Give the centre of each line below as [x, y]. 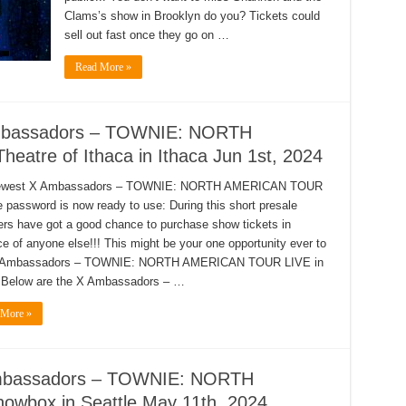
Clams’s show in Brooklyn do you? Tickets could [192, 16]
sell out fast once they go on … [146, 35]
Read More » [103, 67]
